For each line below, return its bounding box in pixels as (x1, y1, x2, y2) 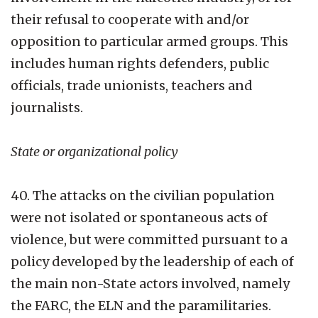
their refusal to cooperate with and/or (11, 11, 249, 28)
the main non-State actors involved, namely (11, 275, 290, 292)
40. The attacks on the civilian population (11, 187, 275, 204)
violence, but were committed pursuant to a (11, 231, 287, 248)
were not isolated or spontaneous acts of (11, 209, 268, 226)
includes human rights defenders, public (11, 55, 269, 72)
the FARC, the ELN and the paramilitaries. (11, 297, 271, 314)
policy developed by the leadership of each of (11, 253, 294, 270)
